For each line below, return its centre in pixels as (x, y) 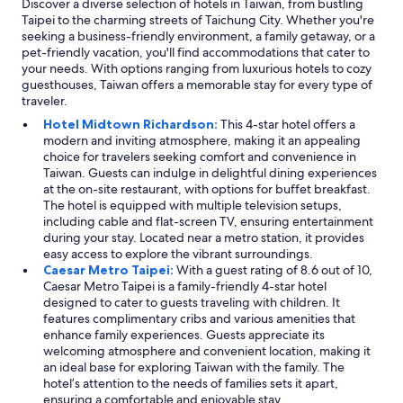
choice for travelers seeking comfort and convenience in (200, 156)
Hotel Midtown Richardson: (132, 124)
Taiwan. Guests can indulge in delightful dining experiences (210, 172)
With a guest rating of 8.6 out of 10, (274, 269)
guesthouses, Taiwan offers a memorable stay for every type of (197, 84)
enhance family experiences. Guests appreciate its (184, 334)
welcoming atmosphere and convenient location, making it (207, 350)
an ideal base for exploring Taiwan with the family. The (194, 367)
